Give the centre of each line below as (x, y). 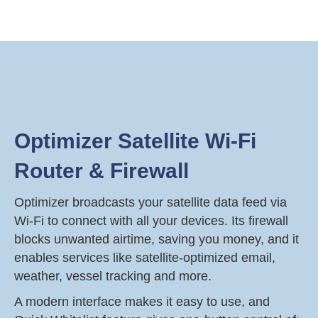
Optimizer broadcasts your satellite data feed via (150, 205)
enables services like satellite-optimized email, (145, 260)
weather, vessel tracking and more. (113, 279)
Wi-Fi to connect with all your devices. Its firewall (151, 223)
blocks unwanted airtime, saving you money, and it (157, 242)
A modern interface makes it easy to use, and (142, 304)
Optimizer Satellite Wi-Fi (135, 143)
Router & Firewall (102, 173)
